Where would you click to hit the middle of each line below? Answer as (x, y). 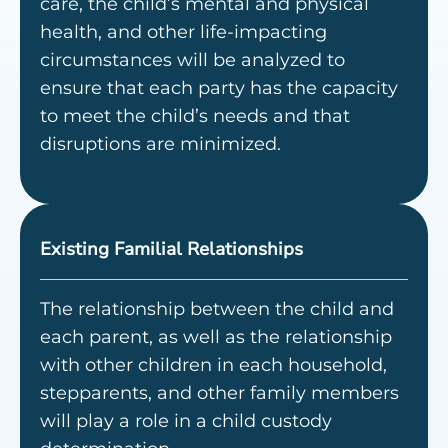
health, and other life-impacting (183, 32)
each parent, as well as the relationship (216, 336)
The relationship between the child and (217, 308)
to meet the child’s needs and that (195, 116)
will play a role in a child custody (186, 420)
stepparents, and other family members (219, 392)
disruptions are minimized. (160, 144)
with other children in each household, (213, 364)
